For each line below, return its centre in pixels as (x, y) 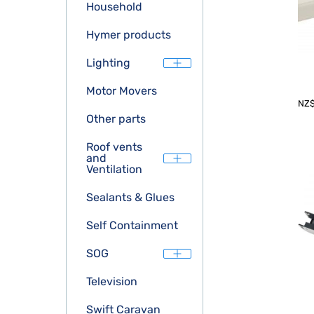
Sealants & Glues (130, 197)
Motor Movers (122, 91)
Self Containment (132, 225)
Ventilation (114, 169)
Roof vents (114, 147)
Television (112, 281)
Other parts (116, 119)
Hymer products (129, 35)
